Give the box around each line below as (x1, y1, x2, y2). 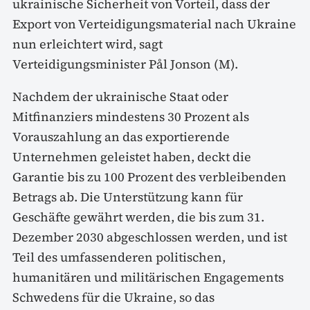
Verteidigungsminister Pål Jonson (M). (12, 55, 238, 73)
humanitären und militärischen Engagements (12, 268, 284, 286)
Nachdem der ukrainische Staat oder (12, 87, 228, 105)
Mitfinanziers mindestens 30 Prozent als (12, 107, 249, 125)
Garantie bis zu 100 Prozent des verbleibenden (12, 167, 286, 185)
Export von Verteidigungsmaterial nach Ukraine (12, 15, 296, 33)
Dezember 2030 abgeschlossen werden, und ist (12, 228, 287, 246)
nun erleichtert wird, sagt (12, 35, 163, 53)
